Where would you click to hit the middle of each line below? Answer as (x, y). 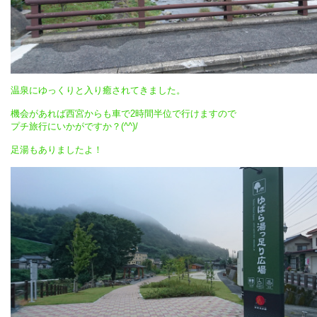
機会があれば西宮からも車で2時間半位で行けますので (123, 114)
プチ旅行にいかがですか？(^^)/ (74, 127)
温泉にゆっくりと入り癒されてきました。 (98, 91)
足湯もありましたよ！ (57, 150)
